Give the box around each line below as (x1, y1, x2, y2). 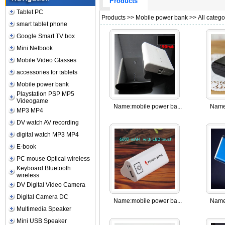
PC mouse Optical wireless (17, 155, 90, 162)
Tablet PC (17, 9, 44, 16)
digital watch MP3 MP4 (17, 131, 79, 138)
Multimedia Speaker (17, 205, 72, 212)
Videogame (17, 97, 49, 104)
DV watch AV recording (17, 119, 79, 126)
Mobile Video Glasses (17, 57, 77, 64)
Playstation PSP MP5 (17, 90, 75, 97)
